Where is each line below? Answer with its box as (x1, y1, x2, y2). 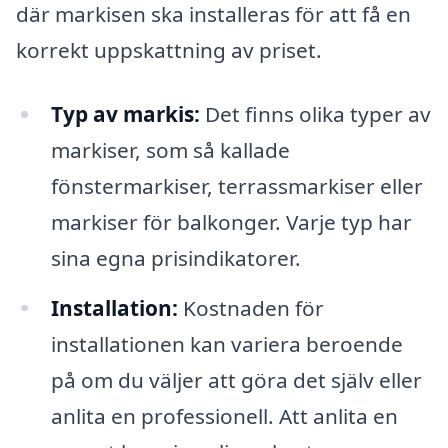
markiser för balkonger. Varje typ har (50, 207, 412, 236)
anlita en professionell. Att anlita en (50, 401, 398, 430)
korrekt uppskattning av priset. (16, 35, 322, 64)
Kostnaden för (177, 293, 324, 322)
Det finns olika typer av (199, 99, 431, 128)
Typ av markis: (50, 99, 200, 128)
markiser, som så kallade (50, 135, 290, 164)
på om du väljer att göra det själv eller (50, 365, 422, 394)
